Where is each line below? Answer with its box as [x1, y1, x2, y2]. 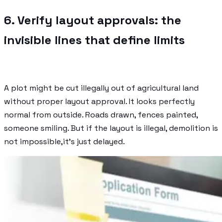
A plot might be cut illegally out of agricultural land [4, 82, 199, 93]
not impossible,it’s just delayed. [4, 136, 125, 147]
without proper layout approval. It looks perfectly [4, 96, 195, 107]
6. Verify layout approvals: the [4, 12, 181, 28]
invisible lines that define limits [4, 32, 185, 48]
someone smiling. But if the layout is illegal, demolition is [4, 122, 218, 133]
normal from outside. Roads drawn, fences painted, [4, 109, 198, 120]
